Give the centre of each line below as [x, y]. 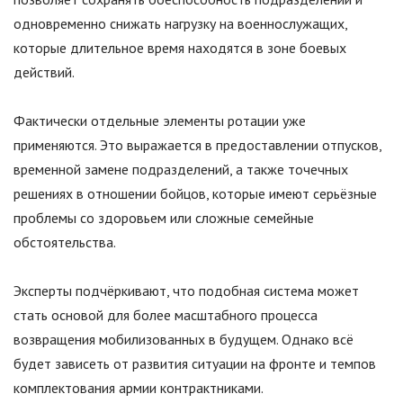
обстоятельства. [65, 242]
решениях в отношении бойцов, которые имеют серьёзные [195, 194]
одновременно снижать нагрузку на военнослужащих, [180, 24]
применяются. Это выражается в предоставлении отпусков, [197, 145]
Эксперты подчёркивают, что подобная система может [186, 291]
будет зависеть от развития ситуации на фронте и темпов [195, 364]
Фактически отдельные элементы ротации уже [160, 121]
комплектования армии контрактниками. [139, 388]
